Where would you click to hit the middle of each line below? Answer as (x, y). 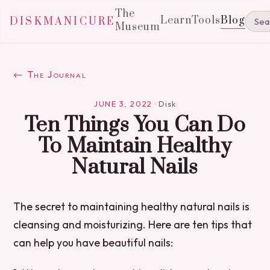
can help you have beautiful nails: (93, 243)
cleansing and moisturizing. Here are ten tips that (133, 224)
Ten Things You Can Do (135, 125)
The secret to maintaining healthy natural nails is (132, 206)
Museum (138, 27)
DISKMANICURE (63, 21)
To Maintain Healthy (135, 146)
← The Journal (50, 74)
